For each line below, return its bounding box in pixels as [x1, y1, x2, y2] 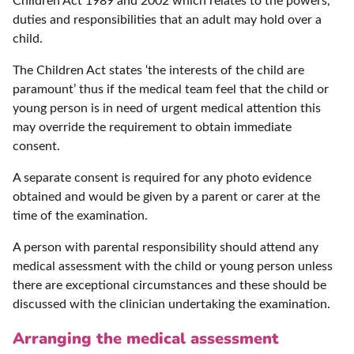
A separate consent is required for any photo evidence [13, 171, 311, 185]
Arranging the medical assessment [13, 328, 279, 350]
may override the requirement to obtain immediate [13, 121, 292, 134]
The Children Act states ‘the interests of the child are [13, 64, 304, 77]
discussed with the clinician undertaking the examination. [13, 298, 330, 311]
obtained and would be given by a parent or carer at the [13, 190, 320, 204]
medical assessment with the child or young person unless [13, 260, 333, 273]
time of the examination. [13, 209, 148, 223]
